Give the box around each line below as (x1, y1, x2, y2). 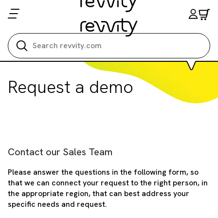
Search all (26, 11, 61, 21)
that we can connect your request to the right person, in (8, 178, 208, 188)
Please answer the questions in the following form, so (8, 167, 199, 177)
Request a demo (8, 75, 133, 98)
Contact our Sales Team (8, 145, 112, 158)
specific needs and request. (8, 199, 107, 209)
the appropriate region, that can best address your (8, 188, 189, 199)
